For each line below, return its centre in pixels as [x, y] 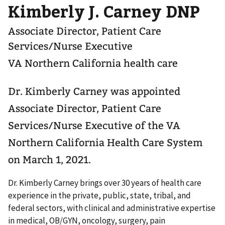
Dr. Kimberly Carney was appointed [94, 91]
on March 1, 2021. [49, 160]
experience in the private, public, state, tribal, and [99, 195]
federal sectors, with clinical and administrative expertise [112, 208]
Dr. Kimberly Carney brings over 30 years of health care [105, 183]
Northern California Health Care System [105, 143]
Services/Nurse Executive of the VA [94, 126]
